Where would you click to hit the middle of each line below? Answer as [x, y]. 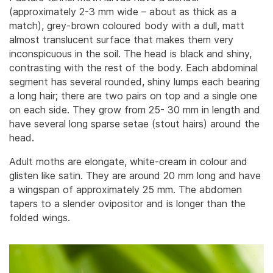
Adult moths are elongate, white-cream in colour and [128, 161]
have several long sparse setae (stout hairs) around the [134, 123]
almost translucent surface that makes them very [121, 39]
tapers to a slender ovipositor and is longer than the [127, 203]
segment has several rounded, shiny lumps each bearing [134, 81]
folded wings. [40, 217]
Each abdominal [222, 67]
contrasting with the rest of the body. [97, 67]
